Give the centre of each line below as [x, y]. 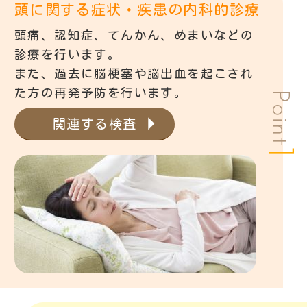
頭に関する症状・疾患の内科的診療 [137, 10]
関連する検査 [95, 123]
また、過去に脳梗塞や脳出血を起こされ [134, 73]
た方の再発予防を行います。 [101, 93]
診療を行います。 [68, 54]
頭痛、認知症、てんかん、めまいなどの [134, 35]
